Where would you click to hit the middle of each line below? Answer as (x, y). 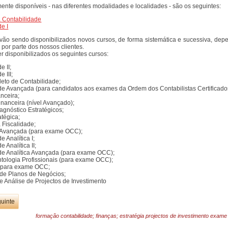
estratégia (133, 216)
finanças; (108, 216)
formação (48, 216)
